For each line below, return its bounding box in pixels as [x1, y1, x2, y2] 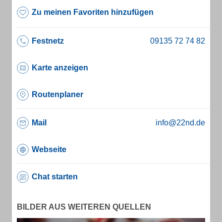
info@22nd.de [156, 118, 205, 127]
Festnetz [32, 37, 64, 45]
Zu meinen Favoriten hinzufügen [32, 8, 154, 16]
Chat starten [32, 172, 78, 181]
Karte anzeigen [32, 63, 88, 72]
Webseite [32, 145, 66, 154]
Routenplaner [32, 90, 83, 99]
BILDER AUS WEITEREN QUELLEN [17, 203, 151, 211]
